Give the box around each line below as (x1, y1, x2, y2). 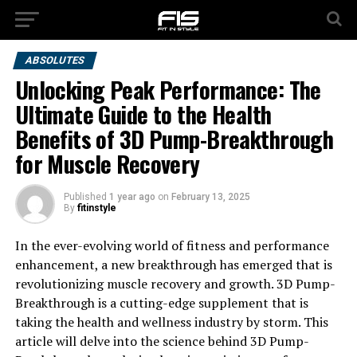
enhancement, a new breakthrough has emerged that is (14, 256, 332, 273)
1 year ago (108, 191, 155, 202)
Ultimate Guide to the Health (14, 97, 272, 131)
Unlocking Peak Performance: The (14, 73, 321, 106)
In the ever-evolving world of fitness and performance (14, 237, 329, 254)
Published (63, 191, 107, 202)
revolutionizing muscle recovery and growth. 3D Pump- (14, 275, 335, 292)
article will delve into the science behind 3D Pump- (14, 332, 309, 350)
